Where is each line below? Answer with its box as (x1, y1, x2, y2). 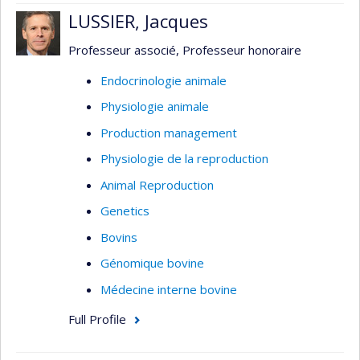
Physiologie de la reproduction (100, 150, 268, 166)
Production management (100, 124, 237, 141)
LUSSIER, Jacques (68, 8, 208, 33)
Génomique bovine (100, 255, 204, 271)
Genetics (100, 202, 149, 219)
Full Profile (68, 311, 126, 327)
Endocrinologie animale (100, 72, 227, 88)
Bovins (100, 228, 137, 245)
